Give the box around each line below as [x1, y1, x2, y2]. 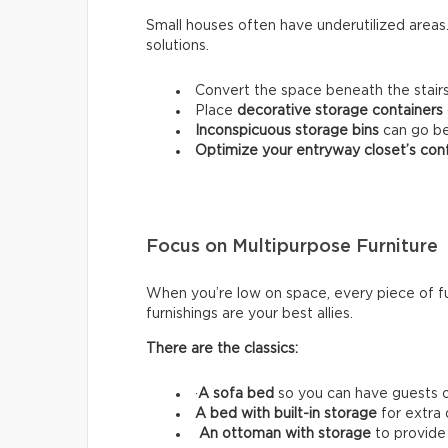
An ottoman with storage [199, 427, 375, 442]
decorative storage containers [233, 104, 443, 119]
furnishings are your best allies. [146, 307, 353, 322]
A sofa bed [198, 387, 278, 402]
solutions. [146, 39, 209, 54]
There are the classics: [146, 342, 298, 357]
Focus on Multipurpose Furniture [146, 238, 438, 257]
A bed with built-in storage [195, 407, 381, 422]
